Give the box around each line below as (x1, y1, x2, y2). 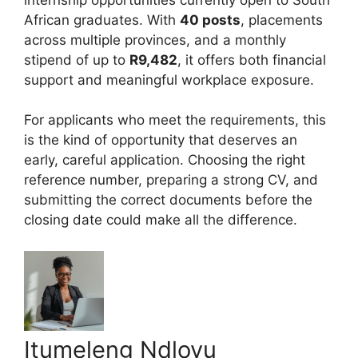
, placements (241, 11, 323, 28)
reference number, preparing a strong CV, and (24, 172, 318, 189)
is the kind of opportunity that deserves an (24, 132, 297, 149)
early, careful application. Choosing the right (24, 152, 305, 169)
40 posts (180, 11, 241, 28)
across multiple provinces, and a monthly (24, 31, 286, 48)
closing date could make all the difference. (24, 212, 297, 229)
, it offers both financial (177, 51, 326, 68)
